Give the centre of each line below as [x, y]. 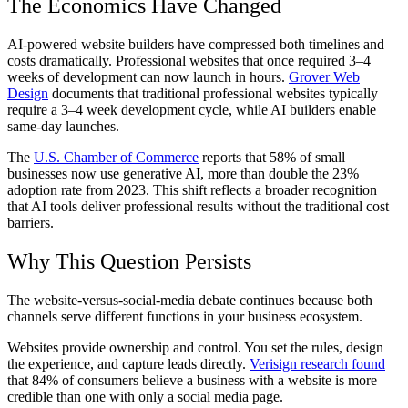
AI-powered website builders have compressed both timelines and [196, 44]
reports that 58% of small [272, 157]
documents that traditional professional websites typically [213, 93]
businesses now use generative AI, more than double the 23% [183, 173]
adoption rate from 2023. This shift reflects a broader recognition [192, 189]
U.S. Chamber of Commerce [116, 157]
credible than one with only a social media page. [145, 396]
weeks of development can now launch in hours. [148, 76]
